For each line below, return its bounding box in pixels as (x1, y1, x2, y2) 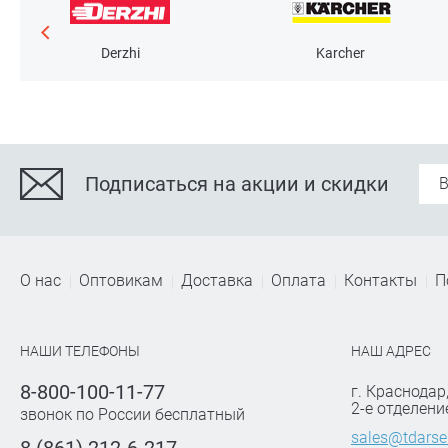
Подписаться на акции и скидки (85, 171, 389, 196)
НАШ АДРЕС (350, 342, 431, 359)
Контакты (344, 270, 417, 290)
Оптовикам (79, 270, 163, 290)
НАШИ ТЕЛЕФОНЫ (20, 342, 140, 359)
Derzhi (100, 45, 140, 62)
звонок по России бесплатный (20, 404, 245, 424)
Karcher (316, 45, 366, 62)
